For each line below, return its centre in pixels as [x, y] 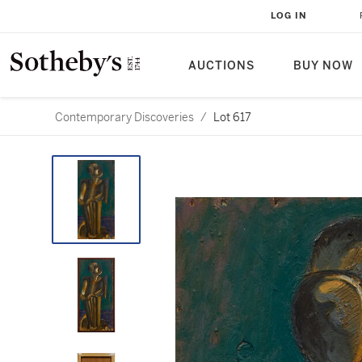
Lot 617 [232, 117]
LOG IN [289, 16]
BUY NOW [323, 66]
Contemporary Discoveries [124, 117]
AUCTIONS [221, 66]
